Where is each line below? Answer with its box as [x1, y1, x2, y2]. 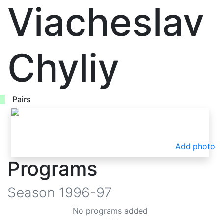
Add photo [175, 141, 215, 151]
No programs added [72, 206, 148, 216]
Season [7, 184, 59, 201]
